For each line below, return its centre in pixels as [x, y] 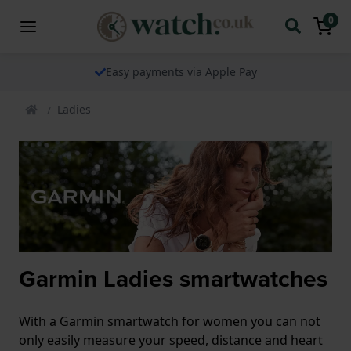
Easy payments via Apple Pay [181, 71]
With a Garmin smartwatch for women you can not [170, 321]
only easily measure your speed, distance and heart [171, 340]
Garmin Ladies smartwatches [173, 279]
